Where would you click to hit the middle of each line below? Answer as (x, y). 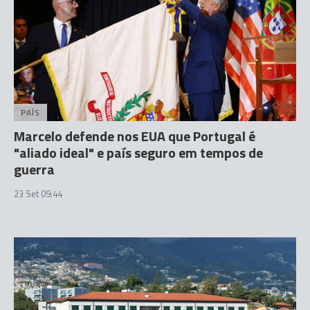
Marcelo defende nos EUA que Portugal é (135, 136)
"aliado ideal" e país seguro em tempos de (138, 153)
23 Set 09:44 (38, 194)
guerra (34, 169)
